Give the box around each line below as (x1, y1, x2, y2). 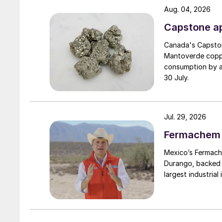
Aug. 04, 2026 (164, 5, 211, 14)
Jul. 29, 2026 (164, 112, 206, 121)
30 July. (164, 73, 189, 82)
